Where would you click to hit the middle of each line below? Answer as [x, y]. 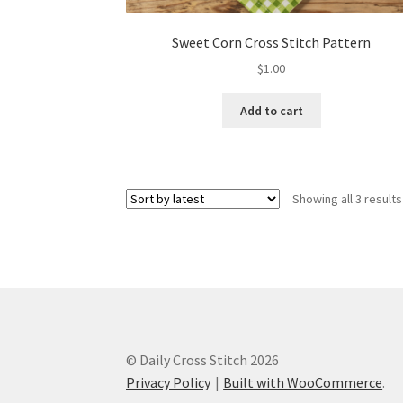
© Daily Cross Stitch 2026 [203, 359]
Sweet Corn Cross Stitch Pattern [272, 42]
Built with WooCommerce [303, 382]
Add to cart [271, 110]
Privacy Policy [169, 382]
